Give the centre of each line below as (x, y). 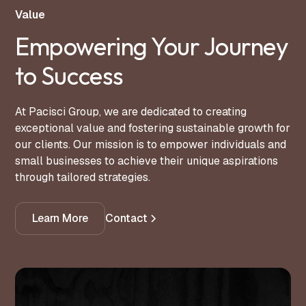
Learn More (60, 219)
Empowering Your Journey (152, 46)
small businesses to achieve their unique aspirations (147, 161)
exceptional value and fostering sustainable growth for (153, 128)
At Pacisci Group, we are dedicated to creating (131, 112)
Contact (127, 219)
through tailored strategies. (83, 178)
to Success (69, 76)
